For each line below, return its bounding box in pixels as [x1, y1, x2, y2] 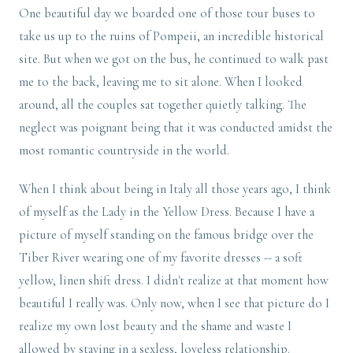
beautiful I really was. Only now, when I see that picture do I [19, 295, 329, 312]
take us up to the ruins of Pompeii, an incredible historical [19, 28, 324, 45]
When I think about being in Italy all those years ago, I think [19, 181, 331, 198]
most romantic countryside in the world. [19, 143, 229, 159]
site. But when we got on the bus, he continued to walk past [19, 51, 329, 68]
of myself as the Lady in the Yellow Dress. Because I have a [19, 204, 314, 221]
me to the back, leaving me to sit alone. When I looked [19, 74, 303, 91]
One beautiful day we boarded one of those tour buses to [19, 6, 315, 22]
